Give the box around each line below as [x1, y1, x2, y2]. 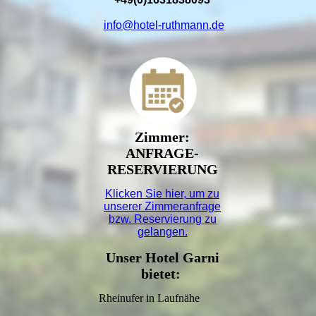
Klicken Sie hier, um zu [105, 188, 219, 200]
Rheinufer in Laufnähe [99, 292, 200, 305]
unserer [104, 200, 145, 213]
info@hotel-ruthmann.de [103, 19, 224, 32]
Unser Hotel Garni [105, 250, 219, 266]
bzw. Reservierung [108, 213, 202, 226]
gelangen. [137, 226, 188, 238]
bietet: [141, 266, 181, 282]
